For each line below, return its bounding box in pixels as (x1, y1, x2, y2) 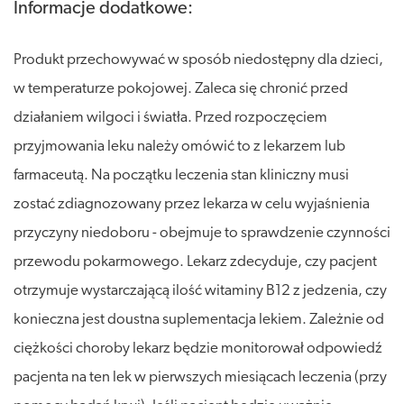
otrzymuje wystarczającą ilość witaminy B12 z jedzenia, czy (14, 282, 387, 298)
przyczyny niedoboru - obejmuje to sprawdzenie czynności (14, 225, 390, 241)
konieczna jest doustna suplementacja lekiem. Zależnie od (14, 311, 384, 327)
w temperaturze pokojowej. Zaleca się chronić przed (14, 80, 348, 96)
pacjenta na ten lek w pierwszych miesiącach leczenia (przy (14, 369, 387, 385)
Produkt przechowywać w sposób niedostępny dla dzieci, (14, 51, 383, 68)
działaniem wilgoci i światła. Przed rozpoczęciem (14, 109, 327, 125)
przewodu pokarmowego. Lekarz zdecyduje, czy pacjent (14, 253, 377, 270)
